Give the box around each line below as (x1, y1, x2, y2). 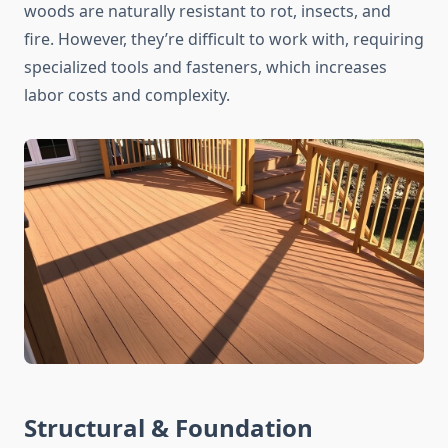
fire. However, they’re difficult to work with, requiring (24, 28, 424, 51)
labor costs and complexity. (24, 84, 230, 107)
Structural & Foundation (24, 411, 313, 445)
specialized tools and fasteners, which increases (24, 56, 387, 79)
